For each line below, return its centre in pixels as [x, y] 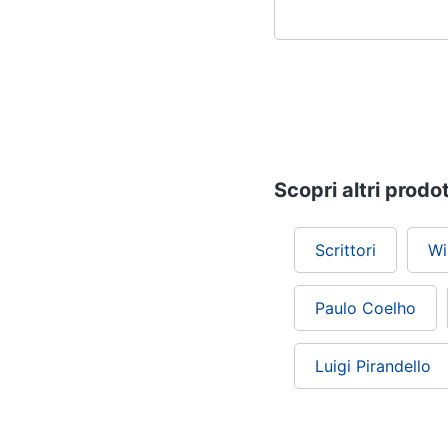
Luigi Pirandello [373, 366]
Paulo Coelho [365, 308]
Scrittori [345, 250]
